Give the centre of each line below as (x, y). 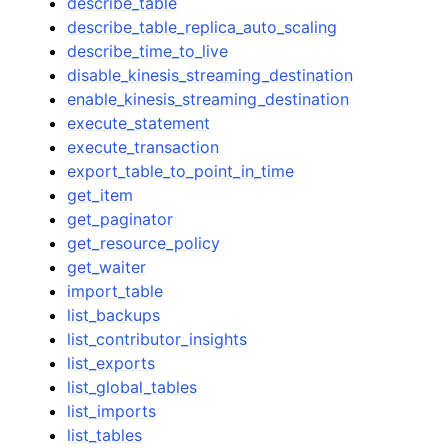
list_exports (111, 363)
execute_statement (139, 123)
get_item (100, 195)
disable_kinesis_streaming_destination (210, 75)
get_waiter (107, 267)
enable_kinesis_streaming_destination (208, 99)
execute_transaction (143, 147)
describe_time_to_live (148, 51)
